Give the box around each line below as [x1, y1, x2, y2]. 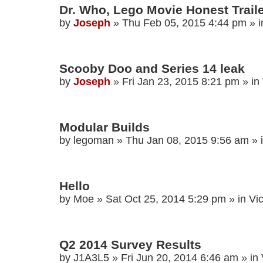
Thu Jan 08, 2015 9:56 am [126, 134, 249, 147]
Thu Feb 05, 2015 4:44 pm [122, 17, 247, 29]
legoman [73, 134, 114, 147]
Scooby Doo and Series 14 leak [59, 62, 245, 76]
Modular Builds [59, 120, 150, 134]
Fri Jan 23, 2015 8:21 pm [122, 76, 240, 88]
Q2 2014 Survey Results [59, 238, 201, 252]
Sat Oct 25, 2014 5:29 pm [106, 193, 226, 205]
